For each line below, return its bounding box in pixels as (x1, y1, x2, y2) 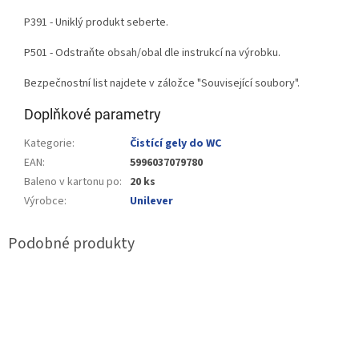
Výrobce (24, 192, 64, 209)
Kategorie (24, 135, 72, 151)
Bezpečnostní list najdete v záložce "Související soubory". (24, 75, 300, 91)
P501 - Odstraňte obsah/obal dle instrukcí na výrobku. (24, 44, 280, 61)
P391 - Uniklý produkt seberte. (24, 14, 168, 30)
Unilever (130, 192, 173, 209)
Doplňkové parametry (24, 105, 161, 123)
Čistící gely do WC (130, 135, 221, 151)
